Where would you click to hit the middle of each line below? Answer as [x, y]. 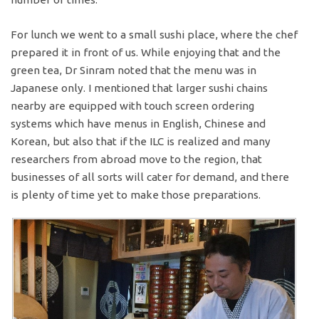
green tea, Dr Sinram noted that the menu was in [134, 70]
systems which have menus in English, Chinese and [138, 124]
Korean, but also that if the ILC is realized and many [141, 142]
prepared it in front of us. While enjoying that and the [146, 53]
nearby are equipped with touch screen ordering [133, 106]
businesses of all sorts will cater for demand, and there [150, 177]
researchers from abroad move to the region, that [137, 159]
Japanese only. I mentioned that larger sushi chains [140, 88]
